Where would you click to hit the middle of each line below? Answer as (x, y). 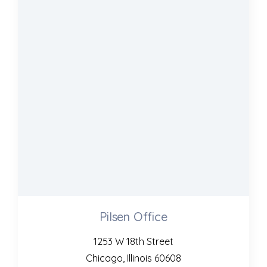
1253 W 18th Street (133, 242)
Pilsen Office (133, 217)
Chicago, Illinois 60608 (133, 258)
